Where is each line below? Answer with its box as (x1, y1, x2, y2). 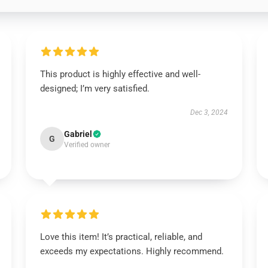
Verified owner (63, 141, 110, 149)
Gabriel (63, 129, 92, 139)
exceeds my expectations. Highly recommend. (39, 246, 226, 257)
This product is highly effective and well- (39, 69, 200, 80)
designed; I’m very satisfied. (39, 83, 150, 94)
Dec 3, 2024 (190, 108, 229, 117)
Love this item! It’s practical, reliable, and (39, 232, 202, 242)
